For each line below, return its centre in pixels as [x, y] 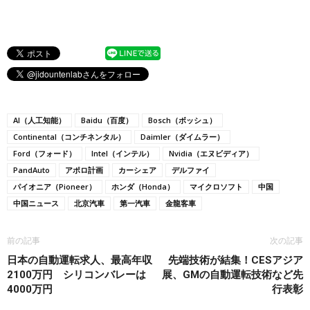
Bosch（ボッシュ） [182, 120]
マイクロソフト [216, 187]
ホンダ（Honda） [143, 187]
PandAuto [31, 170]
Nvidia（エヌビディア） [211, 154]
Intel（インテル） [122, 154]
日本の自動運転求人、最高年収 [80, 261]
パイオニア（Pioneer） [55, 187]
